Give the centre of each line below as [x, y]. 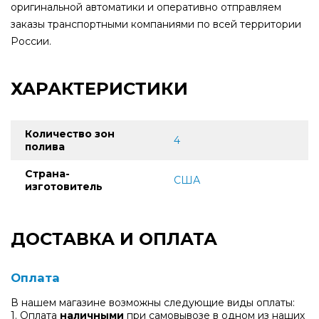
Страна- [47, 173]
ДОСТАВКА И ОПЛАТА [114, 239]
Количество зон [70, 134]
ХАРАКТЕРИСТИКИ [99, 88]
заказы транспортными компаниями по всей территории [156, 24]
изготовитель [64, 186]
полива [45, 146]
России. [31, 41]
